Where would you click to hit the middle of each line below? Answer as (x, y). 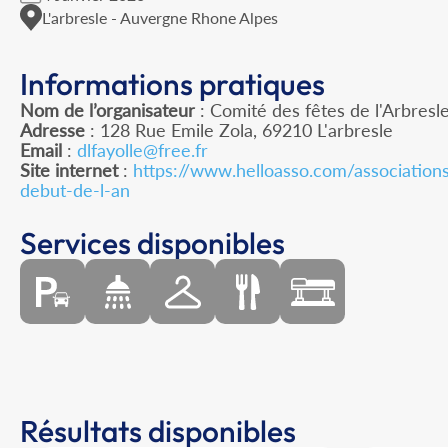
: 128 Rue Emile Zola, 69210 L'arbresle (239, 130)
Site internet (69, 170)
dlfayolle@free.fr (142, 150)
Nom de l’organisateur (107, 110)
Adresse (52, 130)
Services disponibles (152, 243)
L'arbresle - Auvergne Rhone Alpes (160, 17)
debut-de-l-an (75, 190)
